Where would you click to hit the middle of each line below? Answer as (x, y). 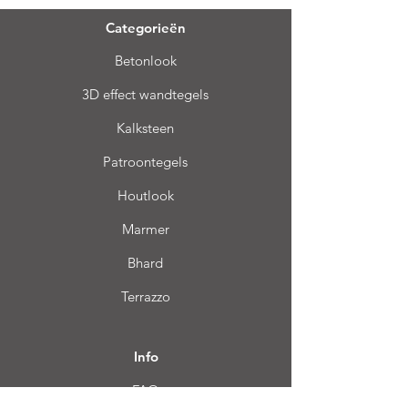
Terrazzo (145, 296)
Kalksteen (145, 128)
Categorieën (146, 28)
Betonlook (145, 61)
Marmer (145, 229)
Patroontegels (145, 162)
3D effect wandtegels (145, 94)
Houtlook (145, 195)
